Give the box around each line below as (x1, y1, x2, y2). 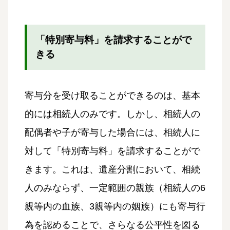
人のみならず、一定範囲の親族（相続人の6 (25, 183, 205, 194)
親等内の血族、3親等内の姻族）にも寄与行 (25, 201, 205, 212)
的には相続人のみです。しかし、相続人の (25, 109, 200, 120)
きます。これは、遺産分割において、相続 (25, 164, 200, 175)
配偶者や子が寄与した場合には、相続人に (25, 127, 200, 138)
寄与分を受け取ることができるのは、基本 (25, 90, 200, 101)
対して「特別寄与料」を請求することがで (25, 146, 200, 157)
